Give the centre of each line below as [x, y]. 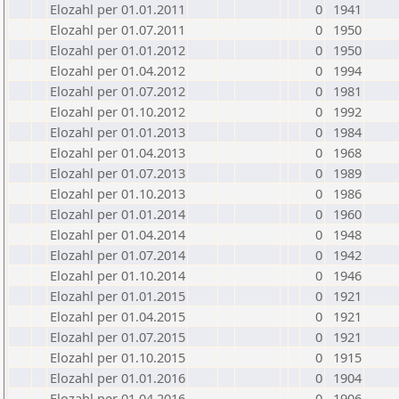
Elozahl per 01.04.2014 [118, 234]
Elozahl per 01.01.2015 [118, 296]
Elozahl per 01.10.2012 [118, 111]
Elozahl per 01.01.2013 [118, 132]
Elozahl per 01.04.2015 [118, 316]
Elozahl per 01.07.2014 [118, 255]
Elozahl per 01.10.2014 [118, 275]
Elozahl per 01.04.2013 [118, 152]
